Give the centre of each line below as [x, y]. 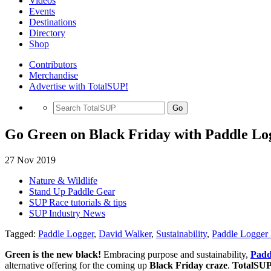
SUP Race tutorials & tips [78, 202]
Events [42, 11]
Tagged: [21, 233]
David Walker [125, 233]
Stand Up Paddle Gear [72, 191]
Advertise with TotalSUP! [79, 86]
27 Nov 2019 [30, 160]
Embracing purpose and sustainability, [176, 254]
